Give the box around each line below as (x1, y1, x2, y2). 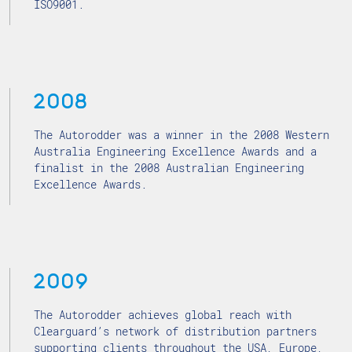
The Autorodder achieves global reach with (34, 307, 291, 322)
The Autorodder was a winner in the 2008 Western (34, 127, 329, 142)
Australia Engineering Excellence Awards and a (34, 144, 317, 159)
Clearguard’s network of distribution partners (34, 324, 317, 339)
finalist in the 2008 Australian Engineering (34, 160, 304, 175)
